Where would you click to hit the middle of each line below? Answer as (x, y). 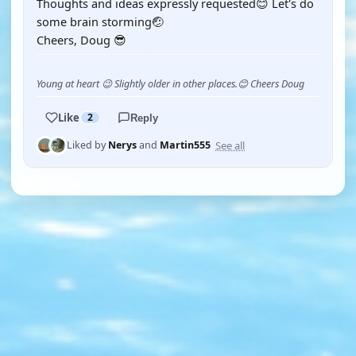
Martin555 (185, 145)
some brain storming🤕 (100, 21)
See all (230, 145)
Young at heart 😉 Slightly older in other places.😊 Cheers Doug (170, 84)
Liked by (87, 145)
